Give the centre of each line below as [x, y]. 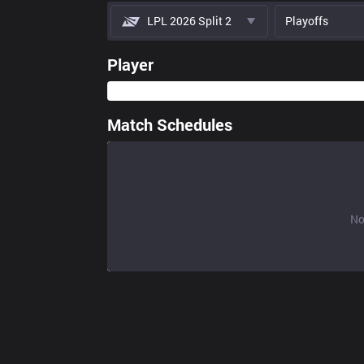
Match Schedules [170, 124]
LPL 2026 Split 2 [189, 21]
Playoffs [307, 21]
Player [130, 64]
